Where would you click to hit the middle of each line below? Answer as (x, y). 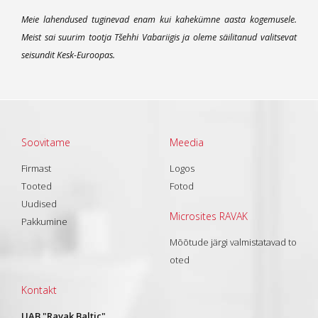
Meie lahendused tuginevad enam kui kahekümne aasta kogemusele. (159, 20)
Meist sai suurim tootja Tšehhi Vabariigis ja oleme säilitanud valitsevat (159, 38)
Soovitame (46, 143)
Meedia (187, 143)
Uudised (39, 204)
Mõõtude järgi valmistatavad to (233, 242)
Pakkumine (44, 222)
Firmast (36, 169)
